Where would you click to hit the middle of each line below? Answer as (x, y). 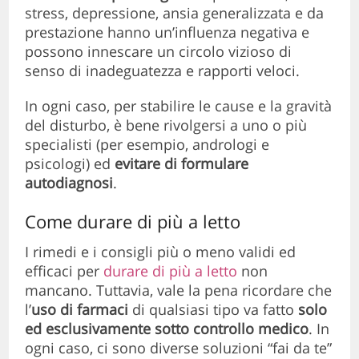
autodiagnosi (69, 183)
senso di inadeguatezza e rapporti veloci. (163, 71)
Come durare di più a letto (133, 222)
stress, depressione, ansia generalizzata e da (175, 13)
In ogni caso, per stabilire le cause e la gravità (179, 106)
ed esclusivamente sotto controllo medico (167, 329)
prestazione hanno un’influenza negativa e (167, 32)
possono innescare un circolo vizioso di (159, 52)
